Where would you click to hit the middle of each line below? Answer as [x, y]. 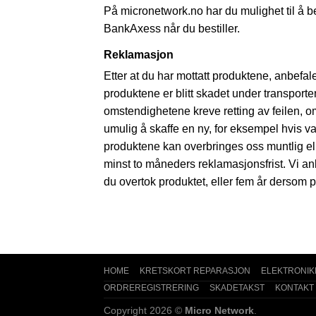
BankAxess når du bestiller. [172, 29]
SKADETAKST [237, 287]
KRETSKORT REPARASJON [195, 271]
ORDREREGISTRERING [151, 287]
